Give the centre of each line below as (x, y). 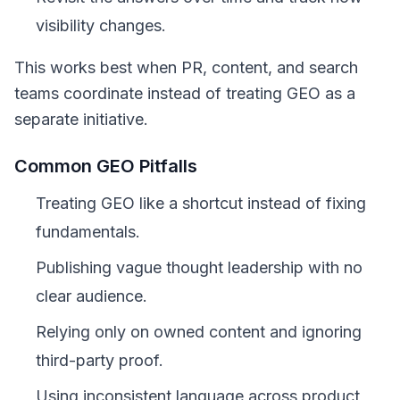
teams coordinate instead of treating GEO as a (185, 93)
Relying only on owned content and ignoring (199, 332)
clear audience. (92, 296)
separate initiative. (81, 119)
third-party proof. (100, 360)
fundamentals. (88, 232)
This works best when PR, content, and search (186, 67)
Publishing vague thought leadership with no (199, 267)
